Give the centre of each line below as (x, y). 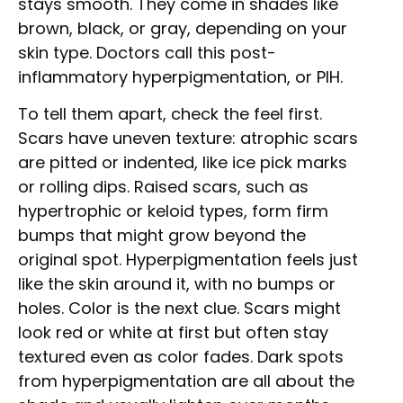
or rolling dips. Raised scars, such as (163, 187)
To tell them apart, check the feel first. (170, 114)
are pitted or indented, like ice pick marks (183, 163)
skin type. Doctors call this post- (147, 52)
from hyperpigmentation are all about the (186, 381)
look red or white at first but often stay (173, 333)
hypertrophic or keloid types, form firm (173, 211)
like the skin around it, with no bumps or (177, 284)
